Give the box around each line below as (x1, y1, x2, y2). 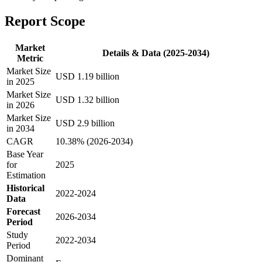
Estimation (6, 170, 46, 180)
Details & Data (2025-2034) (102, 47, 209, 58)
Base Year (6, 149, 43, 159)
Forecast (6, 206, 40, 216)
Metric (16, 53, 43, 63)
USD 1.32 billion (56, 94, 119, 105)
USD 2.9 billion (56, 118, 115, 128)
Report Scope (5, 13, 85, 29)
